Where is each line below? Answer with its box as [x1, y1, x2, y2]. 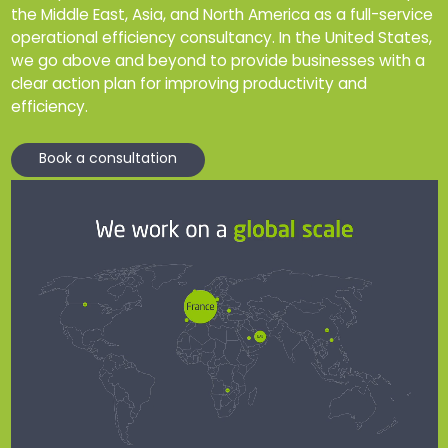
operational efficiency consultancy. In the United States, [10, 26, 432, 52]
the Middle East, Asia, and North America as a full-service [10, 3, 433, 29]
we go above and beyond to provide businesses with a [10, 49, 425, 75]
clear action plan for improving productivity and [10, 72, 367, 98]
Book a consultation [38, 148, 177, 172]
